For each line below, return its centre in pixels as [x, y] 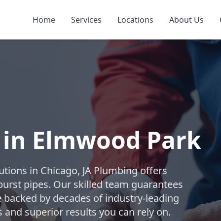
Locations [135, 20]
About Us [186, 20]
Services [86, 20]
